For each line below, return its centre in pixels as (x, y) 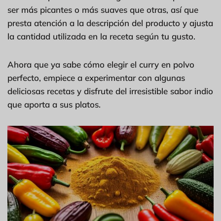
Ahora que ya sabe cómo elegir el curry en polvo (101, 64)
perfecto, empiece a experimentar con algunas (96, 77)
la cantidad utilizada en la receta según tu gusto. (101, 36)
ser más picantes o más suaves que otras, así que (103, 9)
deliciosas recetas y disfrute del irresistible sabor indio (110, 91)
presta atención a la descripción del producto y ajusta (110, 23)
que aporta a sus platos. (54, 104)
